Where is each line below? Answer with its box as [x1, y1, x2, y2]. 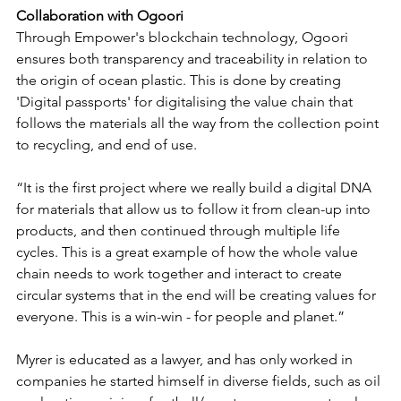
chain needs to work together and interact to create [16, 264, 346, 282]
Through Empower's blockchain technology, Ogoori [16, 28, 352, 46]
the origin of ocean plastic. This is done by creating [16, 71, 345, 89]
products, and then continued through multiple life [16, 221, 344, 239]
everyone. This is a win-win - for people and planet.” [16, 307, 348, 325]
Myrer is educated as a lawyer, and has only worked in [16, 350, 356, 368]
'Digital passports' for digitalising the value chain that [16, 92, 356, 110]
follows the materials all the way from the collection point [16, 114, 382, 132]
